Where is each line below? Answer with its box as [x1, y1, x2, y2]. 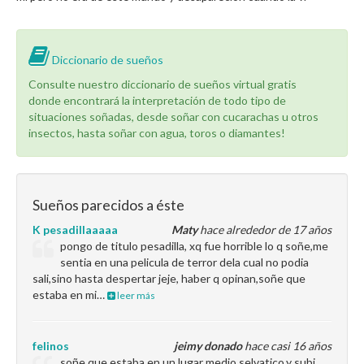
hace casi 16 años [242, 339, 331, 353]
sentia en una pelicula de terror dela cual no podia [60, 255, 310, 269]
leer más [115, 289, 155, 301]
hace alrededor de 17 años [197, 223, 331, 236]
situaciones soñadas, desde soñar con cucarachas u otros [28, 110, 318, 123]
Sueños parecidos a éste [32, 197, 184, 214]
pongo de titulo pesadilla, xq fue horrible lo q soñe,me [60, 239, 329, 253]
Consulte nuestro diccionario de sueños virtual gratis [28, 77, 297, 91]
